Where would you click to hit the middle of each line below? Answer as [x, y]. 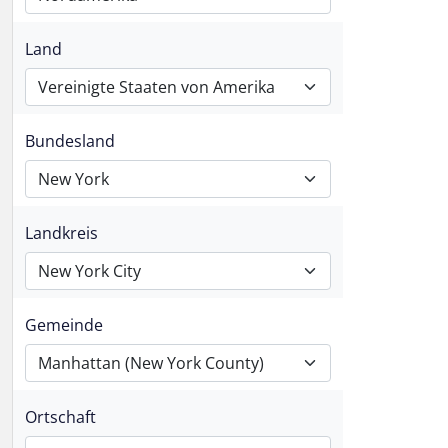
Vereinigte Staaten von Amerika [156, 87]
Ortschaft [60, 417]
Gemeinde [64, 325]
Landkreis [61, 233]
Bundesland [70, 141]
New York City [89, 271]
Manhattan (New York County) [151, 363]
